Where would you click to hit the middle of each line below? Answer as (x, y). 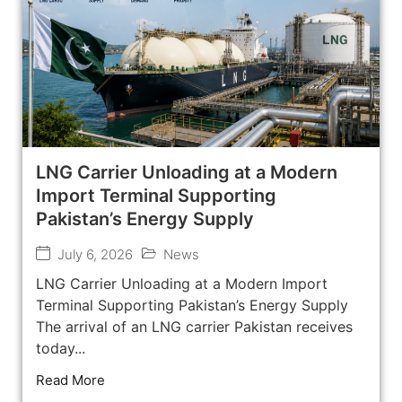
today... (61, 349)
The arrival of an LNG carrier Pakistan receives (194, 327)
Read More (70, 380)
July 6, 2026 (95, 255)
